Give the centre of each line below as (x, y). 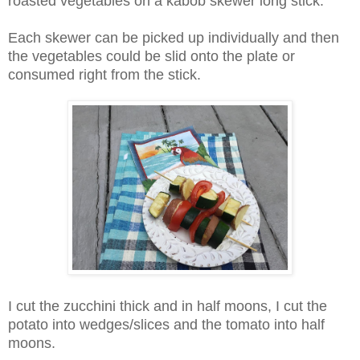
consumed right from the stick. (104, 75)
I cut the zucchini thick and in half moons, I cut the (168, 307)
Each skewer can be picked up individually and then (174, 38)
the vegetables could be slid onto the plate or (151, 57)
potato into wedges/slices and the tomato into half (166, 325)
